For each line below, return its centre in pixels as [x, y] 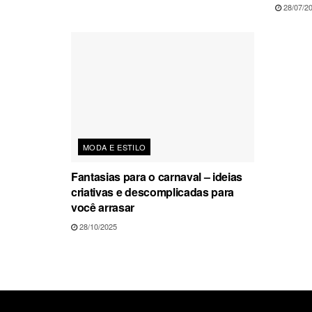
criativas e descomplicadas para [153, 192]
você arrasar [103, 208]
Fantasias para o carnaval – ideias [157, 177]
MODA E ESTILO [115, 147]
